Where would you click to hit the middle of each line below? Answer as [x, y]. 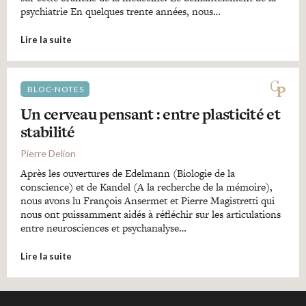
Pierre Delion [48, 153]
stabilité [48, 131]
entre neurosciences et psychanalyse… [103, 227]
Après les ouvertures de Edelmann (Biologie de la [128, 173]
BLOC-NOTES [56, 89]
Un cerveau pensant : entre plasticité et [150, 114]
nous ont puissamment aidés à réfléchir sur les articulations [151, 214]
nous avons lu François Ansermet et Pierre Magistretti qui [148, 200]
